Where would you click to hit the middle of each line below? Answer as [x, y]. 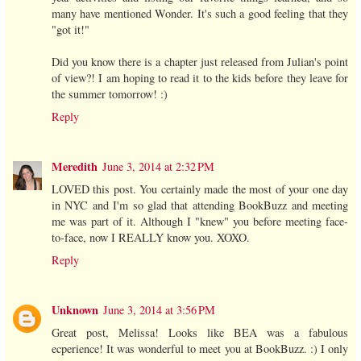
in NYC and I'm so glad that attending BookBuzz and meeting [200, 205]
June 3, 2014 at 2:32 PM [158, 166]
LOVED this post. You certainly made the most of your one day [200, 189]
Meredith [75, 166]
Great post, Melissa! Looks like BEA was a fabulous [200, 332]
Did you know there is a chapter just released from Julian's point [200, 61]
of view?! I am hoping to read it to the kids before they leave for [200, 77]
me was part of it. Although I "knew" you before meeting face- [200, 221]
